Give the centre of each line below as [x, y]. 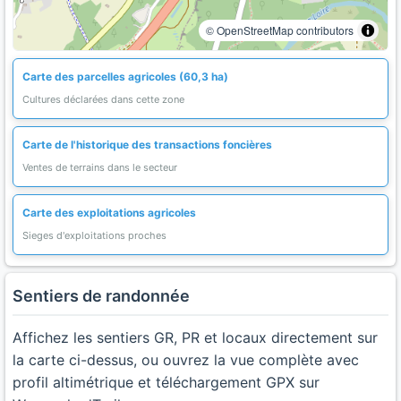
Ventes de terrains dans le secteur [100, 167]
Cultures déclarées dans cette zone [103, 99]
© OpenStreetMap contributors [280, 30]
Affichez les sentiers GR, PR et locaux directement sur [195, 337]
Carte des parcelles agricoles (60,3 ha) [125, 77]
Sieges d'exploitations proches [94, 235]
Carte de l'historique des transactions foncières [147, 145]
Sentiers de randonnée [101, 296]
